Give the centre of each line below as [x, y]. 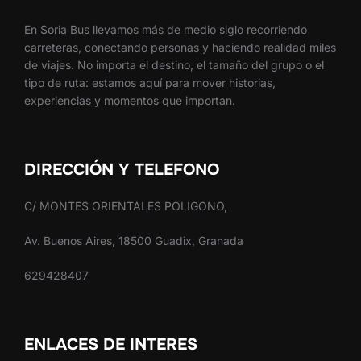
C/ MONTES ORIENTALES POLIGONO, [126, 205]
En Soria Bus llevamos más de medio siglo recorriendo [166, 29]
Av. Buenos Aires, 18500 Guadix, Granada [134, 240]
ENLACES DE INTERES [111, 344]
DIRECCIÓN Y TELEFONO [122, 169]
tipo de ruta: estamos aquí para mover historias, [150, 82]
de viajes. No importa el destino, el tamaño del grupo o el [174, 64]
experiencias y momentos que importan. [130, 100]
